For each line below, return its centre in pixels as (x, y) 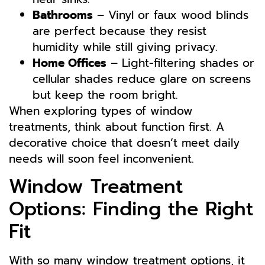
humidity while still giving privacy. (125, 47)
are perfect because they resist (119, 31)
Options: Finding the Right (131, 209)
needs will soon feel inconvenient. (101, 159)
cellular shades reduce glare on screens (142, 79)
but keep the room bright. (105, 95)
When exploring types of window (101, 111)
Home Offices (70, 63)
